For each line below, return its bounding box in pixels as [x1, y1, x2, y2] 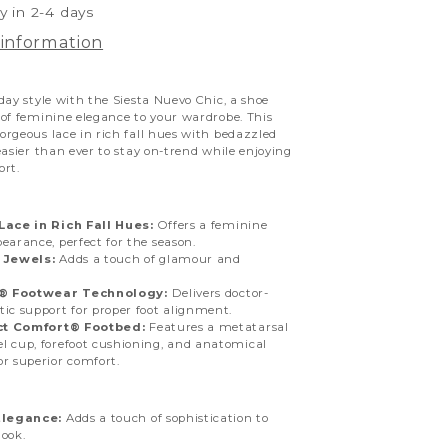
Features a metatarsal [145, 319, 289, 334]
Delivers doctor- [167, 285, 269, 300]
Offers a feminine [153, 217, 268, 232]
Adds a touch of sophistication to [62, 410, 269, 425]
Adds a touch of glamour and [55, 251, 241, 266]
